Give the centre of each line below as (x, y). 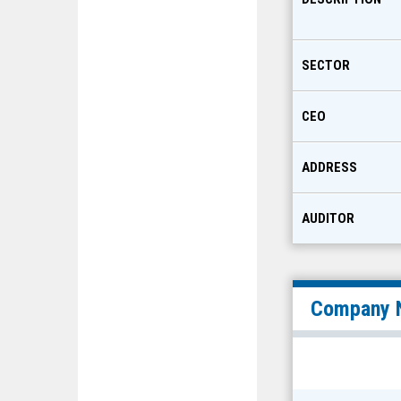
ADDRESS (329, 167)
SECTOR (326, 65)
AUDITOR (328, 218)
